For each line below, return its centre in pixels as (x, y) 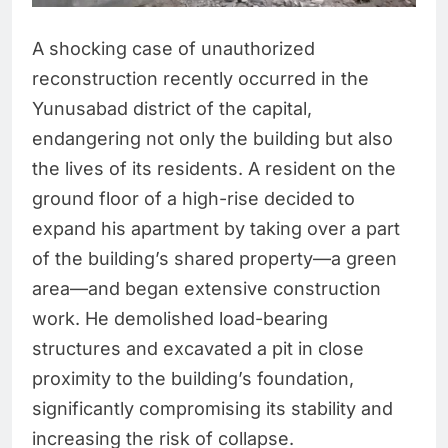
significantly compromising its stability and (212, 409)
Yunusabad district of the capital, (172, 109)
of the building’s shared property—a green (214, 259)
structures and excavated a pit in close (198, 349)
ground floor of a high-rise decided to (193, 199)
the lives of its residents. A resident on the (214, 169)
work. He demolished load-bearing (180, 319)
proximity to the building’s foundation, (193, 379)
